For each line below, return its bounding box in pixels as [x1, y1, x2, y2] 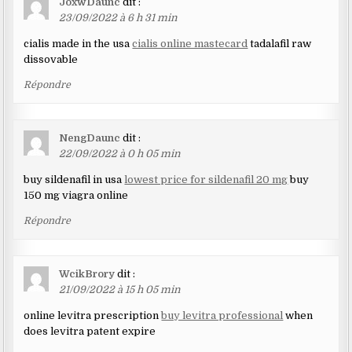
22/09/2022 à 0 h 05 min [59, 147, 181, 159]
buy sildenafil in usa [24, 173, 125, 185]
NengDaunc [59, 131, 121, 144]
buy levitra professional [161, 309, 284, 321]
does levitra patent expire [24, 324, 156, 337]
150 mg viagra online [24, 189, 129, 201]
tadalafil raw [247, 37, 312, 49]
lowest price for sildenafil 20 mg [124, 173, 288, 185]
